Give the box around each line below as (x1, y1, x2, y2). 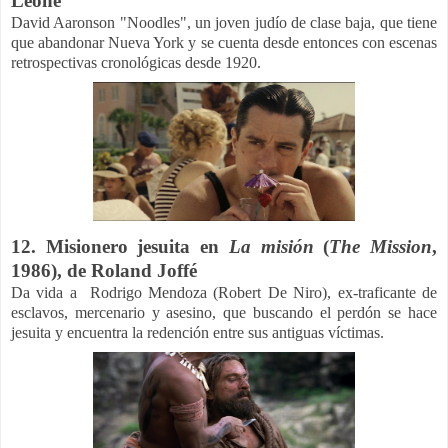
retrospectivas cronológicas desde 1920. (11, 53, 261, 71)
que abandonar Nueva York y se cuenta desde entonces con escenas (11, 33, 437, 51)
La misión (228, 235, 314, 257)
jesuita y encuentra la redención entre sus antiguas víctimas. (11, 323, 388, 341)
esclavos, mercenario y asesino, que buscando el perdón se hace (11, 303, 437, 321)
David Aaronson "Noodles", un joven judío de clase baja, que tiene (11, 13, 437, 31)
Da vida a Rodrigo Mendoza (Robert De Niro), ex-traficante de (11, 283, 437, 301)
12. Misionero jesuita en (11, 235, 229, 257)
